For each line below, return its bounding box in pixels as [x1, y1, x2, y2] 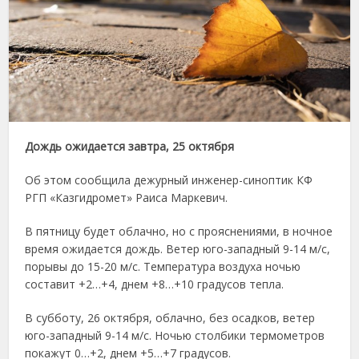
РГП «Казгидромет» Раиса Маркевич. [25, 190, 228, 206]
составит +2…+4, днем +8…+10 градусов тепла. [25, 276, 284, 292]
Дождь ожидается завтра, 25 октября [25, 139, 235, 155]
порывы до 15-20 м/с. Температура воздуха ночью [25, 259, 301, 275]
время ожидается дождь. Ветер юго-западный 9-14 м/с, [25, 241, 331, 257]
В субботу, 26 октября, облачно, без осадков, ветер [25, 310, 316, 326]
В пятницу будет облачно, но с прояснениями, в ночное [25, 224, 333, 240]
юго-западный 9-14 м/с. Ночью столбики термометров [25, 328, 325, 344]
